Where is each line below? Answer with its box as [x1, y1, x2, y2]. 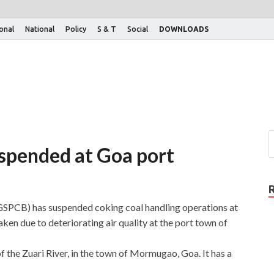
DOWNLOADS [159, 24, 209, 33]
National [25, 24, 54, 33]
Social [127, 24, 148, 33]
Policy [65, 24, 86, 33]
